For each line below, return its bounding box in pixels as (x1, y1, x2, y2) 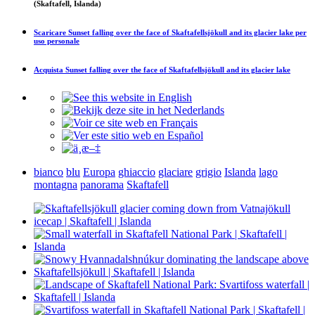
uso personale (34, 36, 79, 45)
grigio (195, 165, 221, 178)
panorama (80, 178, 124, 191)
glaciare (158, 165, 193, 178)
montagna (34, 178, 77, 191)
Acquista (34, 65, 65, 74)
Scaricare (34, 27, 68, 37)
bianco (34, 165, 63, 178)
